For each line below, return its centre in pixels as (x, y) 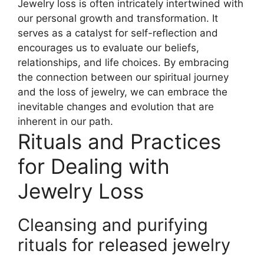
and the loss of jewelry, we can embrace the (123, 92)
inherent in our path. (65, 121)
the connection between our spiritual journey (123, 77)
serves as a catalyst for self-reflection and (118, 33)
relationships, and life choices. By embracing (123, 62)
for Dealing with (94, 166)
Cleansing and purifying (113, 225)
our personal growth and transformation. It (118, 18)
